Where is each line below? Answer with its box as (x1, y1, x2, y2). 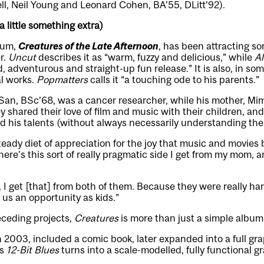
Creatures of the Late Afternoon (18, 40, 159, 52)
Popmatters (37, 74, 88, 85)
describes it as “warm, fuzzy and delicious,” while (36, 51, 255, 63)
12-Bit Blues (6, 244, 59, 256)
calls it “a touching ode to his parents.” (88, 74, 259, 85)
